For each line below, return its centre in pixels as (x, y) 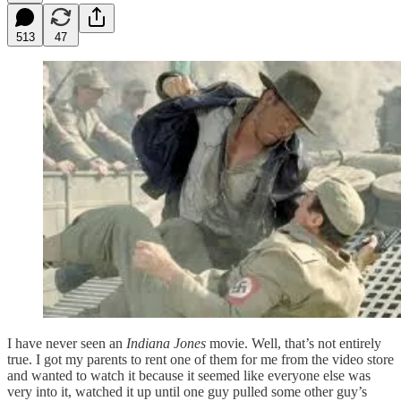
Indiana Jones (166, 344)
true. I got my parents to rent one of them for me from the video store (200, 360)
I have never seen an (67, 344)
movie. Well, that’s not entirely (294, 344)
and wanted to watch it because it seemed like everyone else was (189, 376)
